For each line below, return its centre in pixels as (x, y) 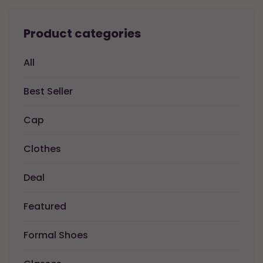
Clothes (42, 149)
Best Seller (48, 91)
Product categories (82, 33)
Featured (45, 206)
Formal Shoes (56, 235)
